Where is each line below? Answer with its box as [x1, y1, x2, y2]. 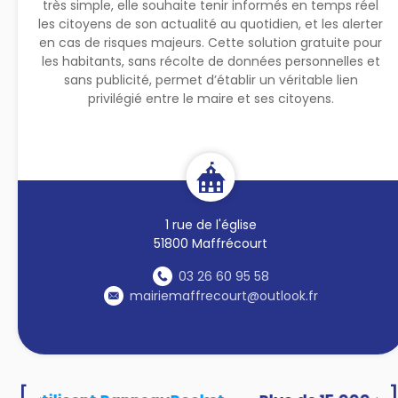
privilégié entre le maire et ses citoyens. [87, 89, 334, 107]
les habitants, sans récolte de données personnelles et [41, 52, 380, 70]
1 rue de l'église [164, 215, 257, 234]
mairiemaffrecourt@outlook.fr [129, 286, 318, 305]
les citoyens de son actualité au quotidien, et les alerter [38, 14, 384, 33]
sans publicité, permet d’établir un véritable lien [63, 70, 358, 89]
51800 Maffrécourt [154, 234, 268, 252]
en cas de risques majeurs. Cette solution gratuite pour [39, 33, 383, 52]
